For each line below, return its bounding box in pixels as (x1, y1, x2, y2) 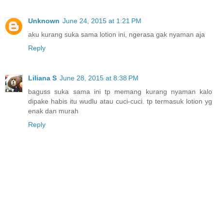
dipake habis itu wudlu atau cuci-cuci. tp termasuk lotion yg (28, 97, 212, 105)
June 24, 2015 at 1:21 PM (62, 16, 141, 25)
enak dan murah (28, 107, 78, 115)
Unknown (28, 16, 60, 25)
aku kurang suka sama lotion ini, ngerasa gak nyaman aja (28, 30, 205, 38)
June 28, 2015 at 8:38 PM (60, 74, 139, 82)
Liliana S (28, 74, 57, 82)
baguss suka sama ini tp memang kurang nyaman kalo (28, 87, 212, 95)
